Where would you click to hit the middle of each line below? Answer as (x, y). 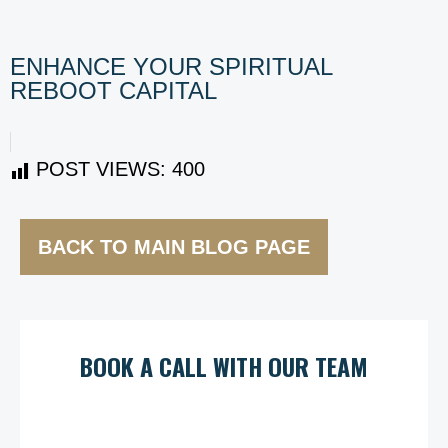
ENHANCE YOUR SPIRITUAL (171, 67)
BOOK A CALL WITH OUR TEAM (224, 366)
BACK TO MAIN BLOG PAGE (174, 247)
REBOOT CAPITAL (113, 91)
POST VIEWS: (101, 169)
